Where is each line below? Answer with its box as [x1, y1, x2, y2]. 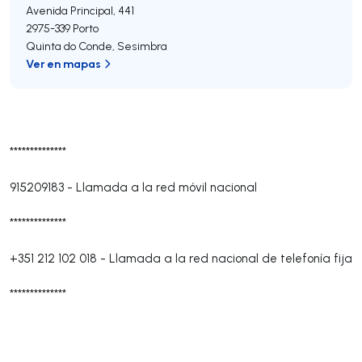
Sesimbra [117, 39, 167, 53]
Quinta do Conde [26, 39, 112, 53]
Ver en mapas [26, 56, 101, 71]
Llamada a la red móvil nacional [76, 179, 257, 195]
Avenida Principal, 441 [26, 3, 134, 18]
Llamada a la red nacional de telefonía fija [109, 250, 352, 266]
